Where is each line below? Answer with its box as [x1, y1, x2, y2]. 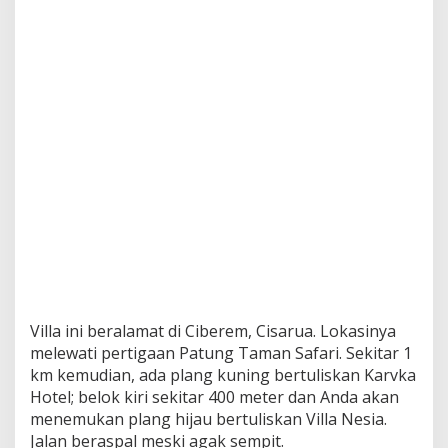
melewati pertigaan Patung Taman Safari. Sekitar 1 [30, 341, 412, 364]
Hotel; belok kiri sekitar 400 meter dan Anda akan [30, 385, 399, 408]
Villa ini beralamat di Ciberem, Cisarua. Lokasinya [30, 319, 396, 342]
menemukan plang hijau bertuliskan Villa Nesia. [30, 407, 387, 430]
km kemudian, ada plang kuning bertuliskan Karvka [30, 363, 416, 386]
